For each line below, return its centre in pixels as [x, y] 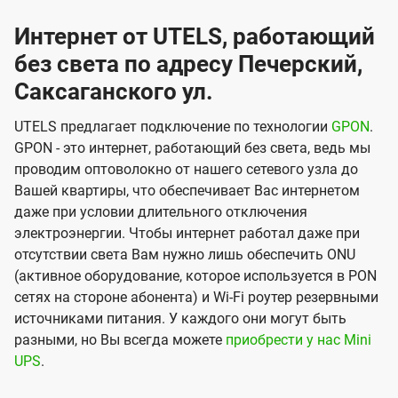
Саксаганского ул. [114, 92]
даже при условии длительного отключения [161, 212]
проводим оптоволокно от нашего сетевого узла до [186, 170]
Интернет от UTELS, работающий [195, 37]
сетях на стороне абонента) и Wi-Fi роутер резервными [196, 298]
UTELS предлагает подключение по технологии [173, 127]
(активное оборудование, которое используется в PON [195, 276]
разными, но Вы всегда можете [120, 340]
